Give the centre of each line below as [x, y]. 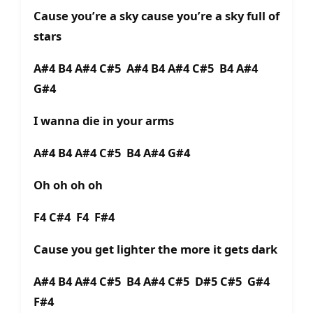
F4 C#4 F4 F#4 [74, 217]
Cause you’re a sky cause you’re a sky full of [156, 16]
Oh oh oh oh [68, 185]
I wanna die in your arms [104, 121]
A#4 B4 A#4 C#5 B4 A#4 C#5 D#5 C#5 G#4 [152, 282]
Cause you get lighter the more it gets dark [155, 249]
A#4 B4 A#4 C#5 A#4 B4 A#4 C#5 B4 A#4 [146, 68]
